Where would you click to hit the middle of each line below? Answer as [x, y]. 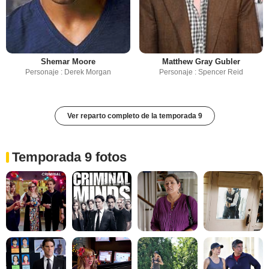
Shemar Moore [68, 62]
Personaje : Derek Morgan [68, 72]
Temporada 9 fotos [69, 157]
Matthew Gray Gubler [201, 62]
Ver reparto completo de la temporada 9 [134, 116]
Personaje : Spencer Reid [201, 72]
